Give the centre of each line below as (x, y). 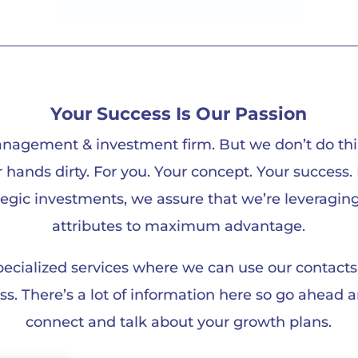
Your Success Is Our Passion (179, 114)
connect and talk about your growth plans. (179, 322)
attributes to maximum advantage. (179, 227)
